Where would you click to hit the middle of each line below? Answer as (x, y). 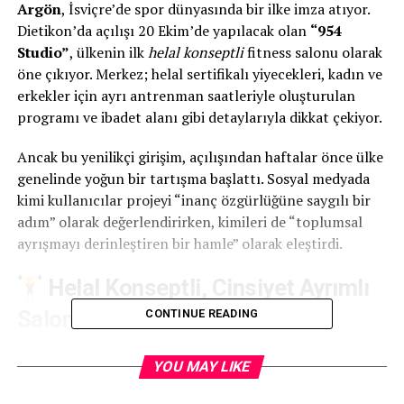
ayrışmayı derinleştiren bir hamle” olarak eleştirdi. (179, 244)
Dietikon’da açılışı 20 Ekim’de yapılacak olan (163, 31)
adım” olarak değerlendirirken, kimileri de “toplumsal (189, 222)
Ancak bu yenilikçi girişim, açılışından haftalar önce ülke (200, 157)
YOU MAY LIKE (202, 367)
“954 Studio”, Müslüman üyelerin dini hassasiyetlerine (192, 356)
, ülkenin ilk (108, 53)
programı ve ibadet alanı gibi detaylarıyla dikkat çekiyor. (199, 118)
